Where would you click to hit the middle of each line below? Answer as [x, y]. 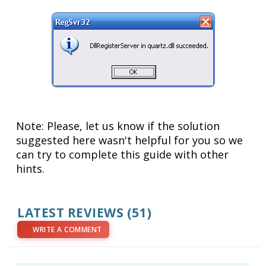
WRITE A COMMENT [67, 229]
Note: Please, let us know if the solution [118, 126]
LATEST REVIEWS [71, 212]
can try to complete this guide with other [123, 154]
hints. [31, 168]
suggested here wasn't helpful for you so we [130, 140]
